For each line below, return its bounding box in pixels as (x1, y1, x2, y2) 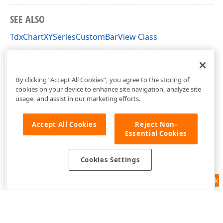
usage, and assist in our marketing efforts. (15, 94, 141, 103)
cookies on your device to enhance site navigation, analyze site (15, 84, 201, 94)
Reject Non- (135, 119, 177, 129)
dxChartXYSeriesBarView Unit (10, 63, 120, 74)
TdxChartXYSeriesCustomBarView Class (10, 31, 157, 42)
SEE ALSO (10, 12, 45, 26)
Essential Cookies (124, 128, 188, 138)
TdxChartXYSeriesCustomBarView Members (10, 47, 174, 58)
